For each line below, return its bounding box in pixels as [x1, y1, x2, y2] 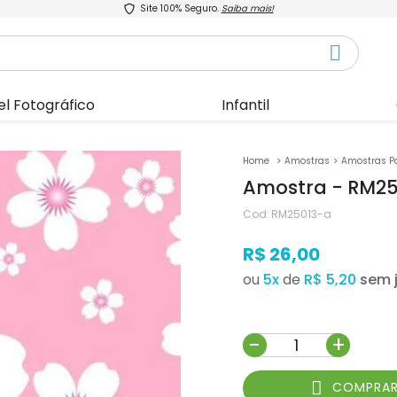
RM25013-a [271, 206, 332, 222]
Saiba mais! [221, 2, 274, 15]
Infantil [222, 94, 270, 115]
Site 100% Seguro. [136, 2, 222, 15]
